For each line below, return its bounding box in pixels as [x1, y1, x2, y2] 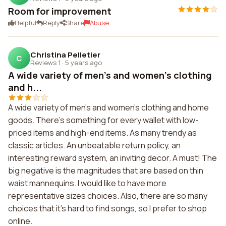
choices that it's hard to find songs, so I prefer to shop [8, 203, 207, 214]
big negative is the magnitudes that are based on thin [8, 165, 203, 176]
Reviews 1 [30, 58, 61, 67]
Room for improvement [8, 5, 111, 17]
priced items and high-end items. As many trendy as [8, 127, 197, 138]
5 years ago [65, 58, 102, 67]
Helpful [15, 18, 36, 27]
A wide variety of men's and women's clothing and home [8, 102, 209, 113]
